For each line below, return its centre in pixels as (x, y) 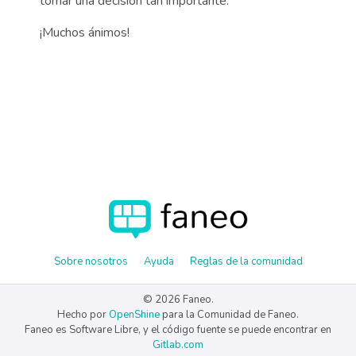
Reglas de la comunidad (246, 261)
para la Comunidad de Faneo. (229, 315)
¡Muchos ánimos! (85, 32)
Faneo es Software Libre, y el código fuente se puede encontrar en (178, 330)
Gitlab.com (178, 345)
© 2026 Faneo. (178, 300)
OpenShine (134, 315)
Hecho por (83, 315)
